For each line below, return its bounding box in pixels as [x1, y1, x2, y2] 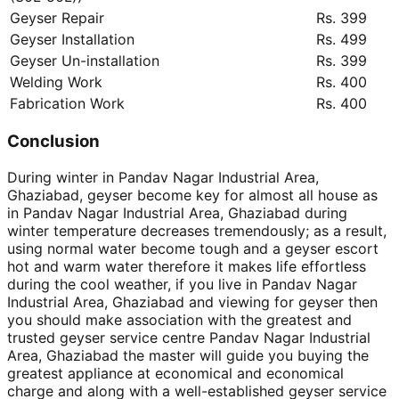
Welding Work [10, 72, 102, 91]
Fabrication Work [10, 94, 125, 112]
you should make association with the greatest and [7, 310, 352, 329]
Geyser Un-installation [10, 51, 159, 69]
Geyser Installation [10, 29, 134, 48]
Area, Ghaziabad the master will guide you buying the [7, 346, 369, 364]
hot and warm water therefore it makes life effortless [7, 256, 366, 275]
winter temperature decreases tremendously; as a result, [7, 221, 387, 240]
